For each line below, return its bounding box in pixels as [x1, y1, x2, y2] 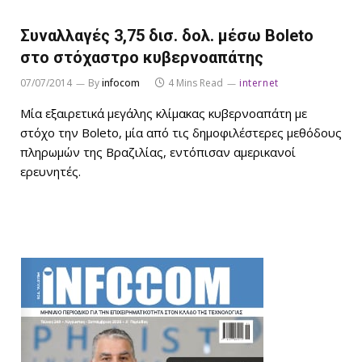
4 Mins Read [168, 75, 223, 90]
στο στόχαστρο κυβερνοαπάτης [20, 47, 263, 67]
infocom [102, 75, 140, 90]
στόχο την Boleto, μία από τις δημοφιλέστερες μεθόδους [20, 124, 342, 141]
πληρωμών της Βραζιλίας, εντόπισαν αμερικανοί [20, 143, 296, 160]
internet [239, 75, 279, 90]
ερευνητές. [20, 162, 81, 179]
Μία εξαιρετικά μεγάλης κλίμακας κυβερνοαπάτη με [20, 104, 307, 121]
